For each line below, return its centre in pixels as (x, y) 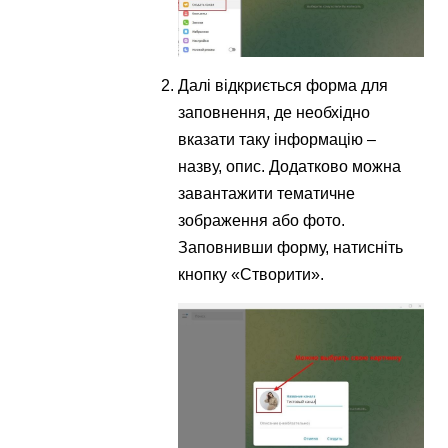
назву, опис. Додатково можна (290, 167)
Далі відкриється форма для (283, 86)
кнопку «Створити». (251, 275)
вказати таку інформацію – (277, 140)
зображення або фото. (262, 221)
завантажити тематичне (267, 194)
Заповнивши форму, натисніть (291, 248)
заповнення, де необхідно (274, 113)
